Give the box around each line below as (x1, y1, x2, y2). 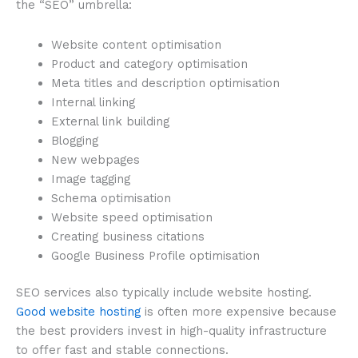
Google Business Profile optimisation (50, 248, 260, 263)
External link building (50, 113, 169, 129)
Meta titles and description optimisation (50, 75, 280, 90)
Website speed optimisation (50, 209, 213, 225)
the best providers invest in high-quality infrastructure (16, 323, 327, 338)
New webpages (50, 152, 140, 167)
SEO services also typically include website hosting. (16, 284, 312, 300)
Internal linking (50, 94, 135, 109)
